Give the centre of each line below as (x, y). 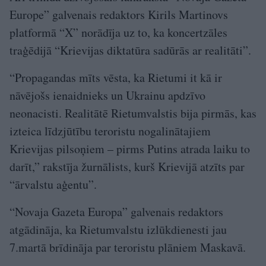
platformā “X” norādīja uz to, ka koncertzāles (118, 33)
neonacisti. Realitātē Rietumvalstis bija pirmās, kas (133, 113)
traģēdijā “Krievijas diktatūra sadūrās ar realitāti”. (130, 50)
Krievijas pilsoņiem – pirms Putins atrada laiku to (130, 149)
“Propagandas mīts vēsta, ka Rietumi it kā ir (116, 78)
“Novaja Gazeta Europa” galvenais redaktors (116, 212)
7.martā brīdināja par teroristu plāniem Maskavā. (128, 248)
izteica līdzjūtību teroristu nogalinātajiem (110, 131)
